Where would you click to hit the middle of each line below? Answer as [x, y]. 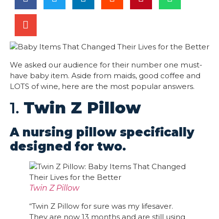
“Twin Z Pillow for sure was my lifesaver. [101, 206]
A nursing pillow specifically [102, 132]
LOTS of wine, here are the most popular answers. [102, 87]
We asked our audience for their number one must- [106, 65]
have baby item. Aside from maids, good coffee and [105, 76]
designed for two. [68, 147]
